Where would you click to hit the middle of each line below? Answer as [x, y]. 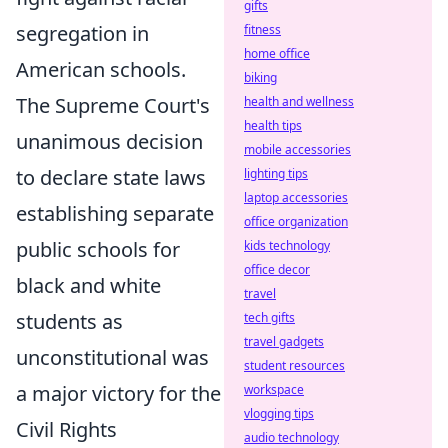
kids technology [287, 245]
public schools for [98, 249]
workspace [274, 389]
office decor [277, 269]
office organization [296, 221]
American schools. [101, 69]
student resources [294, 365]
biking [260, 77]
